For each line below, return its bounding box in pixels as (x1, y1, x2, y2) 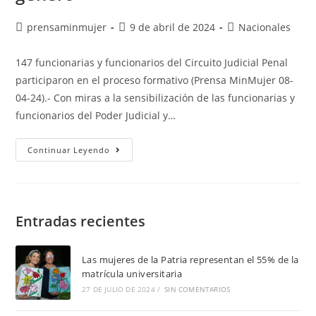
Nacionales (238, 20, 291, 34)
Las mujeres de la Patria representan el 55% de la (81, 253, 299, 266)
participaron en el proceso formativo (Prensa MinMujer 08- (16, 73, 294, 87)
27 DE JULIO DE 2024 (81, 284, 155, 294)
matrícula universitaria (81, 267, 183, 280)
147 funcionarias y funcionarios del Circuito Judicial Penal (16, 55, 288, 69)
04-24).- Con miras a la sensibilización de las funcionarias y (16, 90, 296, 104)
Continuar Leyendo (28, 144, 111, 155)
